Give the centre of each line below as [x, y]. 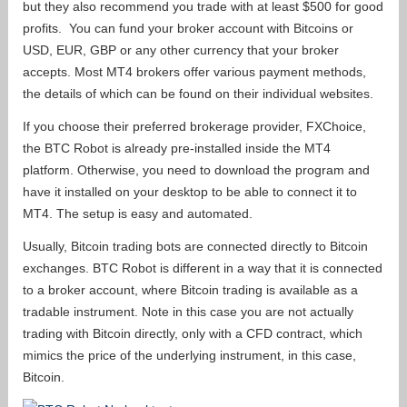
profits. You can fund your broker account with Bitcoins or [188, 28]
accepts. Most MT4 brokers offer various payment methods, [194, 71]
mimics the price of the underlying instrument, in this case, [189, 355]
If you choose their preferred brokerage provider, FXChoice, [194, 126]
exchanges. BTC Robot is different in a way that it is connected [203, 268]
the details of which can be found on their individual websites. [198, 93]
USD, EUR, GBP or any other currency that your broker [181, 50]
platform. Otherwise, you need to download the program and [196, 169]
